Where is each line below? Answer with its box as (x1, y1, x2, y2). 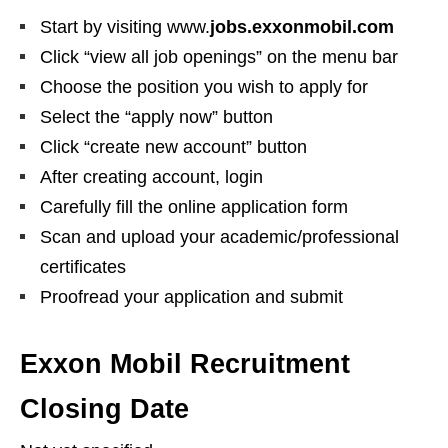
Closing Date (20, 394, 189, 424)
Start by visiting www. (40, 17, 210, 37)
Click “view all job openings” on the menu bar (40, 47, 398, 67)
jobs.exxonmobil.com (210, 17, 394, 37)
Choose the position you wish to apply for (40, 77, 368, 97)
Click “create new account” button (40, 137, 307, 157)
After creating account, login (40, 167, 263, 187)
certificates (40, 257, 126, 277)
